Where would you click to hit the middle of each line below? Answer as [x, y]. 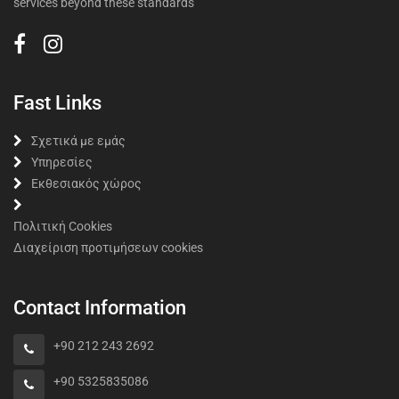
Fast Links [57, 103]
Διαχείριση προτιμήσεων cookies [108, 248]
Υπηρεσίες [62, 162]
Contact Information [100, 308]
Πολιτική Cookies [63, 226]
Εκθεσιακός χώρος [86, 183]
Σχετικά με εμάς [78, 141]
